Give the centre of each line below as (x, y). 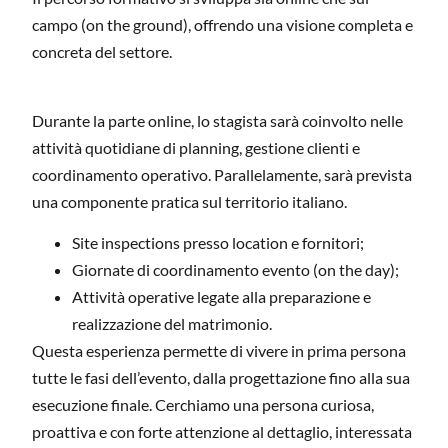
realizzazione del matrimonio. (172, 324)
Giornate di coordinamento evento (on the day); (235, 270)
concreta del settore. (102, 52)
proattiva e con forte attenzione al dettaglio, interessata (222, 432)
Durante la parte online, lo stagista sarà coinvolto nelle (217, 120)
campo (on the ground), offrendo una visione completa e (222, 25)
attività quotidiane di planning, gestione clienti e (196, 147)
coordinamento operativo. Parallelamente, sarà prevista (222, 174)
